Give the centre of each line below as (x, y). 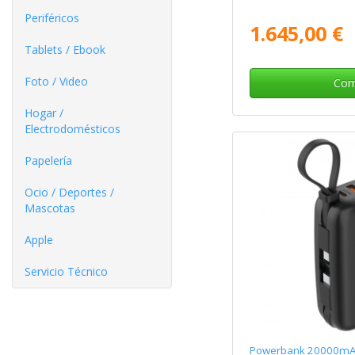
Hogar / (44, 113)
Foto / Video (56, 81)
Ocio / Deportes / (69, 192)
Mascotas (50, 208)
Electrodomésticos (73, 129)
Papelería (48, 160)
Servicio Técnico (66, 271)
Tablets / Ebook (65, 50)
